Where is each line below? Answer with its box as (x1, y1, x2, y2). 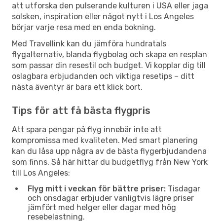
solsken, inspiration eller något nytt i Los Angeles (12, 11, 194, 21)
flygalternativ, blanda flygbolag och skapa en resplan (12, 49, 207, 59)
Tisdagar (166, 184, 200, 193)
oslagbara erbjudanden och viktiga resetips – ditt (12, 71, 194, 81)
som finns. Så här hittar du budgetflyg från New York (12, 157, 208, 167)
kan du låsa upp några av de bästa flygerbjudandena (12, 146, 207, 156)
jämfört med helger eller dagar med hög (28, 202, 176, 212)
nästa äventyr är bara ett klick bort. (12, 82, 143, 92)
